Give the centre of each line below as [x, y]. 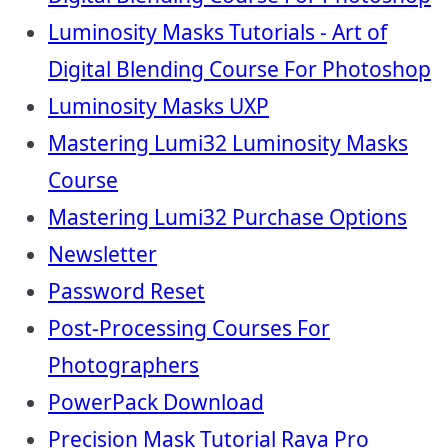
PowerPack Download [156, 402]
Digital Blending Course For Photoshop [239, 69]
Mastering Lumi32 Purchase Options [227, 217]
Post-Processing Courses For [189, 328]
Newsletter [102, 254]
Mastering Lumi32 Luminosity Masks [228, 143]
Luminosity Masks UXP [158, 106]
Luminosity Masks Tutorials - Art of [217, 32]
